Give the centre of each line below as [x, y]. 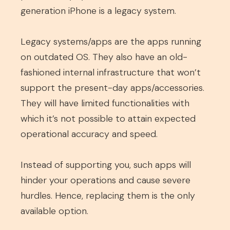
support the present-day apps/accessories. [112, 88]
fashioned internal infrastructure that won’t [111, 72]
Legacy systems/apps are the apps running [111, 42]
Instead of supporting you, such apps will [106, 165]
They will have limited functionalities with [105, 103]
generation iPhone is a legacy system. [98, 11]
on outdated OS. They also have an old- [104, 57]
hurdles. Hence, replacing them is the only [108, 196]
